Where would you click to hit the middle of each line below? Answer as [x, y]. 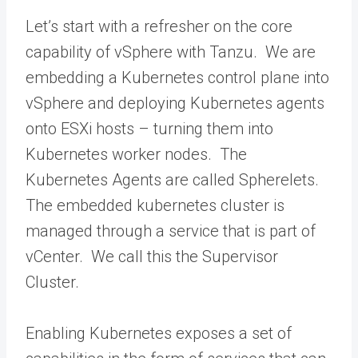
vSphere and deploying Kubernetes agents [175, 103]
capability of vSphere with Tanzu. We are [171, 52]
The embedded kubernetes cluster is [155, 205]
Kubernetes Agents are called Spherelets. [174, 180]
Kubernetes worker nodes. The [136, 154]
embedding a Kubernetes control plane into [177, 78]
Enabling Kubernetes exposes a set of [159, 333]
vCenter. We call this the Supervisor [152, 257]
